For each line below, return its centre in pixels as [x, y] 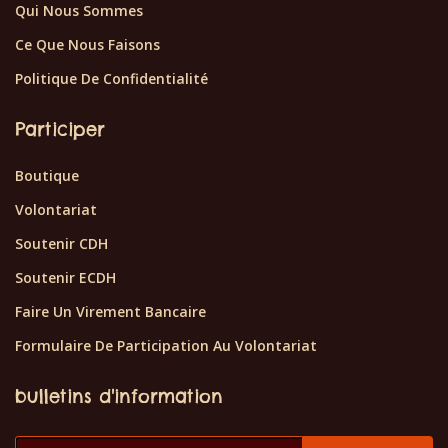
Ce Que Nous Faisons [87, 45]
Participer [60, 130]
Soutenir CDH [61, 244]
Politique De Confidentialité [111, 79]
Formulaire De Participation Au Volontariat [166, 346]
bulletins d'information [119, 397]
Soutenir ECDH [65, 278]
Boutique [47, 176]
